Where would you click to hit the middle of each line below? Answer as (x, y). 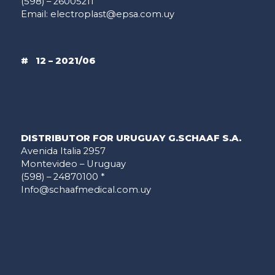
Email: (35, 14)
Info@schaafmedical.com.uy (86, 190)
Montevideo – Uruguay (73, 164)
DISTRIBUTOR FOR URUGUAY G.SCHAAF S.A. (131, 138)
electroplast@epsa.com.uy (112, 14)
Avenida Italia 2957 (63, 151)
